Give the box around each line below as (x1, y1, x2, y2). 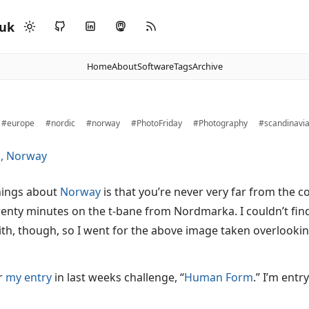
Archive (192, 60, 223, 72)
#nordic (46, 117, 75, 129)
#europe (1, 117, 34, 129)
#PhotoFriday (131, 117, 182, 129)
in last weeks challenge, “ (52, 270, 184, 285)
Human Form (184, 270, 253, 285)
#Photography (193, 117, 248, 129)
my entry (6, 270, 52, 285)
